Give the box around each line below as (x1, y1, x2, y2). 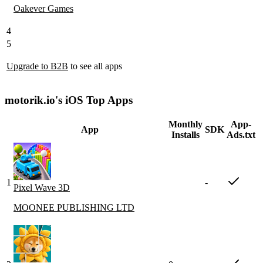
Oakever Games (14, 3, 73, 14)
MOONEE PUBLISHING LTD (14, 203, 134, 213)
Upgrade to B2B (6, 60, 68, 71)
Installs (171, 130, 200, 140)
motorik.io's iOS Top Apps (5, 93, 133, 106)
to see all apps (68, 60, 122, 71)
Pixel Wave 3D (14, 183, 70, 193)
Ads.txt (227, 130, 255, 140)
